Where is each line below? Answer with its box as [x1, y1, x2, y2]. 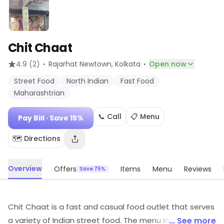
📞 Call [98, 111, 121, 121]
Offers [54, 164, 76, 174]
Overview [8, 163, 42, 173]
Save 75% [79, 165, 105, 172]
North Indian [66, 76, 108, 86]
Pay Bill [18, 113, 44, 123]
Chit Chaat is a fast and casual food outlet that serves [8, 201, 214, 212]
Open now [149, 59, 186, 69]
